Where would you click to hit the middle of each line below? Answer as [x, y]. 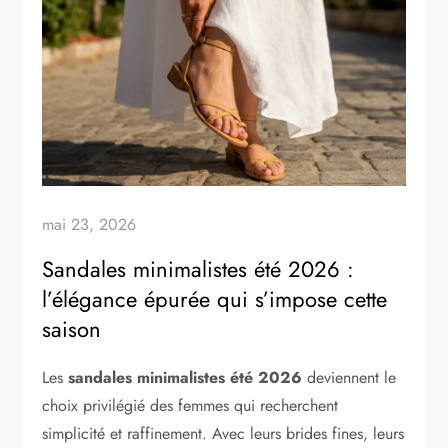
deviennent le [349, 378]
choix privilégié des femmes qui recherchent [190, 406]
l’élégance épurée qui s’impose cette [215, 299]
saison [72, 329]
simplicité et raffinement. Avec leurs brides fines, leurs [223, 434]
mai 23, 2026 [89, 225]
